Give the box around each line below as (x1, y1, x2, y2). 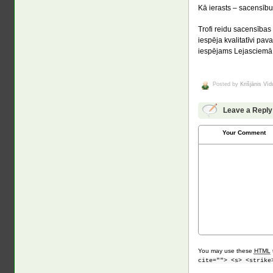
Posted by (212, 80, 240, 87)
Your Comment (222, 129, 266, 136)
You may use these (197, 247, 254, 254)
